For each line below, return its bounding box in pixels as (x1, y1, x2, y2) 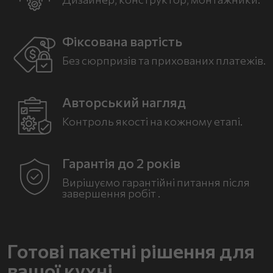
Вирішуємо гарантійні (62, 175, 177, 189)
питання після (177, 175, 250, 189)
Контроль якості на (62, 115, 164, 128)
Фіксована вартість (62, 33, 182, 49)
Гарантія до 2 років (62, 155, 180, 171)
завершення (62, 186, 128, 200)
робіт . (128, 186, 160, 200)
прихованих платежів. (151, 54, 266, 67)
